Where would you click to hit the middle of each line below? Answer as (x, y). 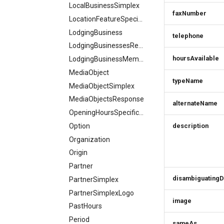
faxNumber (189, 13)
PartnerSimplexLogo (101, 193)
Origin (78, 153)
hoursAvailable (196, 58)
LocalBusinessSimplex (104, 5)
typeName (188, 81)
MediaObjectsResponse (106, 99)
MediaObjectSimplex (102, 86)
